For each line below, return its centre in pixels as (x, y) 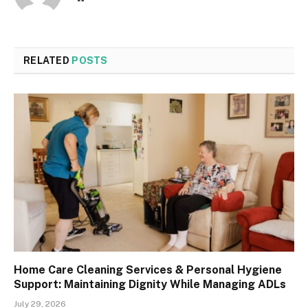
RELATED (48, 61)
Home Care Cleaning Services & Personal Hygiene (148, 269)
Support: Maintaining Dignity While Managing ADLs (150, 284)
